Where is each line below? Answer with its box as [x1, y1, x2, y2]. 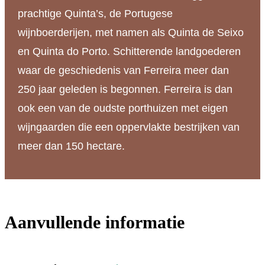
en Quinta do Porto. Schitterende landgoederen [17, 46, 241, 58]
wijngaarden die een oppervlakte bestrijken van [17, 121, 240, 134]
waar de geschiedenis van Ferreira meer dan [17, 64, 229, 77]
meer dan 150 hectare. [17, 140, 125, 153]
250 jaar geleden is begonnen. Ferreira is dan [17, 83, 232, 96]
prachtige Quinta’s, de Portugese [17, 8, 173, 20]
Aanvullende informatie [5, 212, 185, 232]
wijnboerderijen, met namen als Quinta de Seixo [17, 27, 244, 39]
